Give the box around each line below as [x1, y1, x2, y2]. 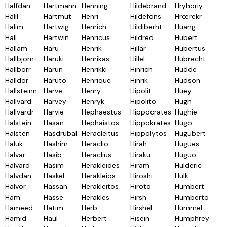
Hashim [44, 139, 68, 148]
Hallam [5, 44, 27, 53]
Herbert [82, 214, 107, 223]
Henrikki [82, 65, 107, 74]
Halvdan [5, 171, 31, 180]
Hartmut [44, 12, 71, 21]
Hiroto [130, 182, 151, 191]
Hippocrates [130, 107, 171, 117]
